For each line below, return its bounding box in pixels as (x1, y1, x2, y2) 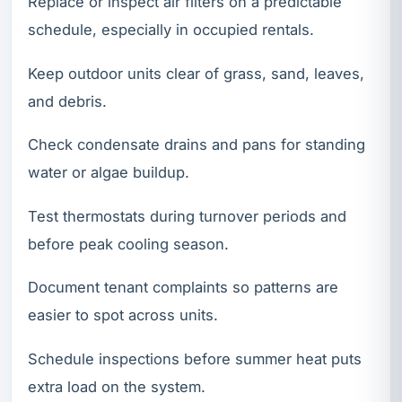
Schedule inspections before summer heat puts (28, 350, 362, 369)
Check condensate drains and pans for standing (28, 135, 365, 154)
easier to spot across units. (28, 306, 218, 325)
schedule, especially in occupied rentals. (28, 21, 314, 39)
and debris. (28, 92, 107, 110)
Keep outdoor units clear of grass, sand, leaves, (28, 64, 364, 83)
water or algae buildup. (28, 163, 189, 182)
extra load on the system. (28, 378, 205, 397)
